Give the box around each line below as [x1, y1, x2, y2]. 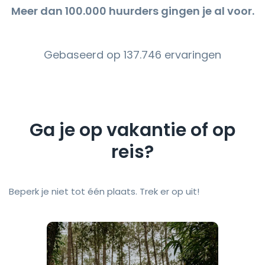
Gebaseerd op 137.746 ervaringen [44, 47, 221, 62]
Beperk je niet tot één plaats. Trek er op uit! [9, 185, 199, 198]
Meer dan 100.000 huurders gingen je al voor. [11, 3, 254, 18]
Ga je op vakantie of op [30, 117, 235, 143]
